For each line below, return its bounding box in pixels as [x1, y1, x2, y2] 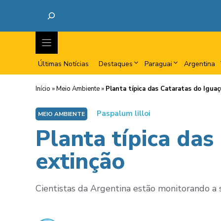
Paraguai [145, 59, 172, 69]
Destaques [99, 59, 133, 69]
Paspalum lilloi [97, 109, 150, 118]
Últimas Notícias [38, 59, 89, 69]
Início [36, 84, 50, 93]
